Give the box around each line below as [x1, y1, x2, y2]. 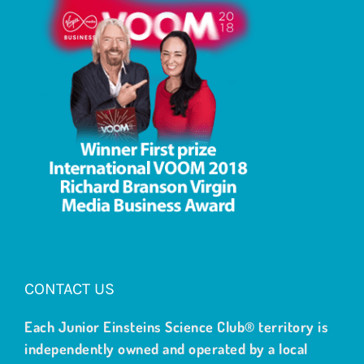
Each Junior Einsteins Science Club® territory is [24, 317, 328, 336]
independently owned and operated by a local [24, 339, 308, 357]
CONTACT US [24, 279, 115, 298]
